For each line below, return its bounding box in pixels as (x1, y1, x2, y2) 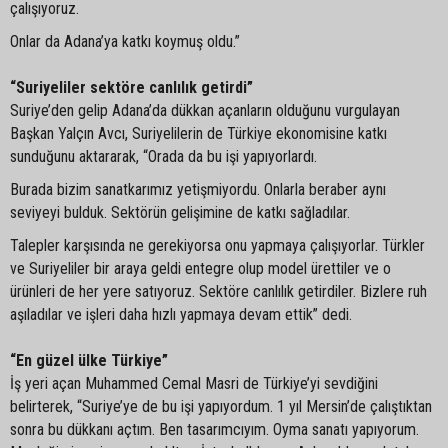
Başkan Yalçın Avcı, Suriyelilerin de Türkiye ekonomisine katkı (10, 123, 387, 143)
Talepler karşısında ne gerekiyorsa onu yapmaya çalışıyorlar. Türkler (10, 235, 425, 255)
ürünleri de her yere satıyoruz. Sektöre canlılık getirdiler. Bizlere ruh (10, 281, 427, 301)
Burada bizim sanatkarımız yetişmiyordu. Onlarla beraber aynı (10, 179, 386, 199)
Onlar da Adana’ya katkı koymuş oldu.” (10, 31, 240, 51)
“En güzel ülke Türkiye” (10, 350, 168, 370)
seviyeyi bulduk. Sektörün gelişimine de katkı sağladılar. (10, 202, 350, 222)
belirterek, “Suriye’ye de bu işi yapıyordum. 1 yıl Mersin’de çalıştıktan (10, 396, 432, 416)
